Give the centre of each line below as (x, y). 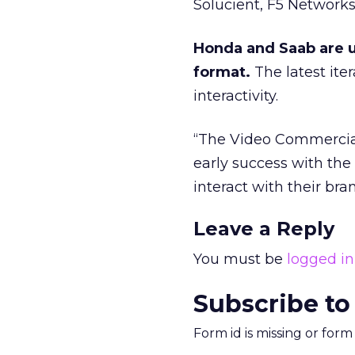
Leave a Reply (264, 229)
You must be (240, 259)
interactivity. (236, 96)
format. (222, 72)
